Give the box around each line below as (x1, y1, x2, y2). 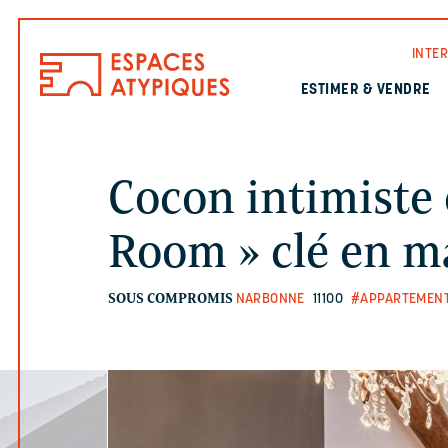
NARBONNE (235, 292, 305, 307)
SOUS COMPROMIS (107, 290, 233, 307)
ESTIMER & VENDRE (300, 83, 431, 98)
